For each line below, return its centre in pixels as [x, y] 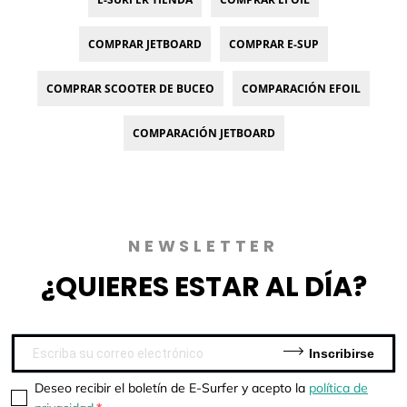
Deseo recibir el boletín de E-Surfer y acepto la [172, 388]
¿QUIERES [107, 288]
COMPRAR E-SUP [274, 45]
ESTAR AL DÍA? [270, 288]
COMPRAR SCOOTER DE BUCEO [130, 89]
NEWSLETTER [203, 246]
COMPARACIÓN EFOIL [301, 89]
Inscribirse [342, 353]
